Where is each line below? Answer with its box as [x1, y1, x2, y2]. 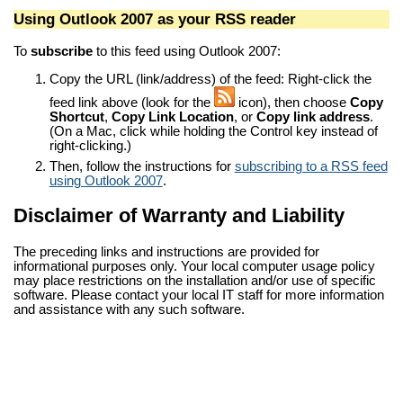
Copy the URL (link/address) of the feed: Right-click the [49, 71, 372, 86]
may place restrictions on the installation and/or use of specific [13, 273, 376, 288]
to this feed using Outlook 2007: [92, 44, 281, 59]
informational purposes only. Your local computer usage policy [13, 258, 375, 273]
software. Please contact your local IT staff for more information [13, 287, 384, 302]
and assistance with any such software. [13, 301, 245, 317]
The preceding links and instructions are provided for [13, 244, 319, 259]
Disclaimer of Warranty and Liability [13, 204, 345, 228]
